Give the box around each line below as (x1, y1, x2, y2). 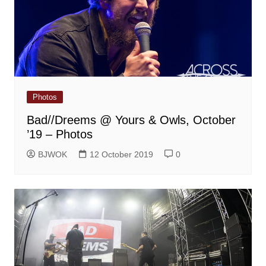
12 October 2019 (89, 149, 153, 159)
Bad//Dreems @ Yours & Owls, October (26, 113, 236, 126)
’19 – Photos (26, 127, 93, 141)
